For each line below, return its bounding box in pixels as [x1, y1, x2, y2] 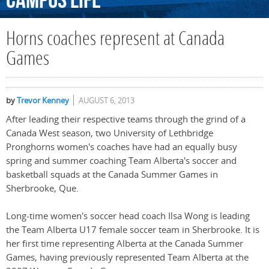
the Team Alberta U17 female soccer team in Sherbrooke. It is [6, 223, 259, 237]
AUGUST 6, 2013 [79, 95, 134, 106]
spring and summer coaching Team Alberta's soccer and [6, 154, 237, 168]
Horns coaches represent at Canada [6, 30, 225, 50]
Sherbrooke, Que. [6, 182, 79, 195]
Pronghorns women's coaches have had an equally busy [6, 141, 237, 154]
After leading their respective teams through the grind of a [6, 113, 246, 126]
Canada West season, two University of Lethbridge [6, 127, 213, 140]
